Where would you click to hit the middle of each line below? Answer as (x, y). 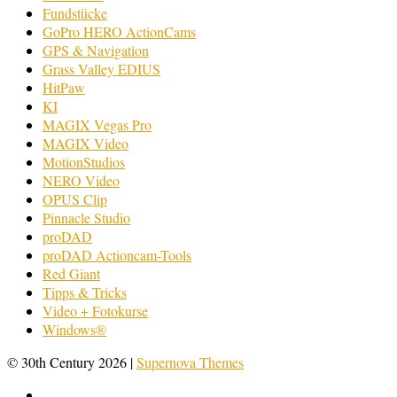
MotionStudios (84, 162)
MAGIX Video (86, 144)
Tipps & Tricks (85, 292)
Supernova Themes (190, 362)
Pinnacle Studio (86, 218)
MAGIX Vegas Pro (97, 125)
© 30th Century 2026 (69, 362)
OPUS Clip (75, 199)
